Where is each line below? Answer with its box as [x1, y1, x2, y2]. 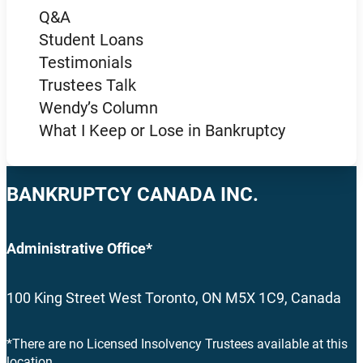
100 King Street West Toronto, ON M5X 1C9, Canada [6, 288, 341, 306]
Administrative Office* [6, 239, 152, 257]
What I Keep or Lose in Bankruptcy [39, 120, 285, 140]
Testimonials [39, 52, 132, 72]
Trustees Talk [39, 75, 136, 95]
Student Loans [39, 29, 143, 49]
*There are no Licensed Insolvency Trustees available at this [6, 335, 348, 352]
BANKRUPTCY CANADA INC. [6, 182, 258, 206]
